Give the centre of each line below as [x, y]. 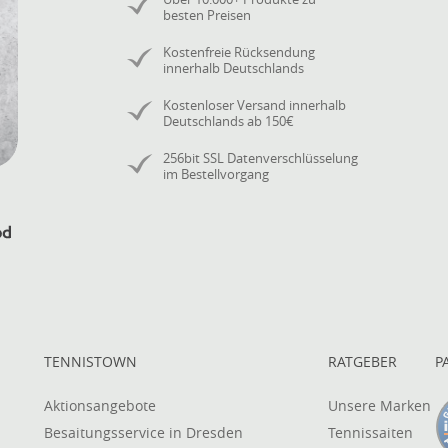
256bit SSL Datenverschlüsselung [260, 158]
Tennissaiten [370, 433]
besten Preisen [207, 15]
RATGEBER [362, 362]
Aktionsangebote [100, 406]
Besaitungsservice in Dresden [143, 433]
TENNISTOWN [90, 362]
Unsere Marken [379, 406]
